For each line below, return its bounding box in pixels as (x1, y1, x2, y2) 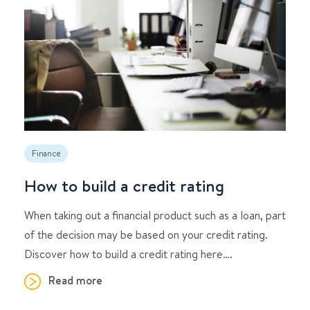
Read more (48, 272, 102, 288)
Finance (32, 147, 60, 158)
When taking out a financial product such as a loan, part (24, 207, 286, 222)
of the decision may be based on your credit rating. (24, 226, 268, 241)
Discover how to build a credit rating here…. (24, 246, 232, 261)
